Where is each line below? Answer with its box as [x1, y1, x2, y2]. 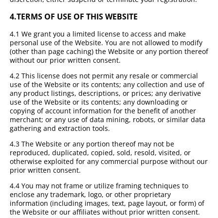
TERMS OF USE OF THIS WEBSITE [17, 11, 138, 22]
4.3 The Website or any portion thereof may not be [10, 139, 174, 149]
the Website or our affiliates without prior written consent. [10, 207, 200, 217]
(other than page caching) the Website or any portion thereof [10, 47, 208, 56]
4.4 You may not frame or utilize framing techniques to [10, 181, 188, 191]
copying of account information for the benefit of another [10, 106, 196, 116]
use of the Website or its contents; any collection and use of [10, 80, 204, 90]
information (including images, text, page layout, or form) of [10, 199, 204, 208]
